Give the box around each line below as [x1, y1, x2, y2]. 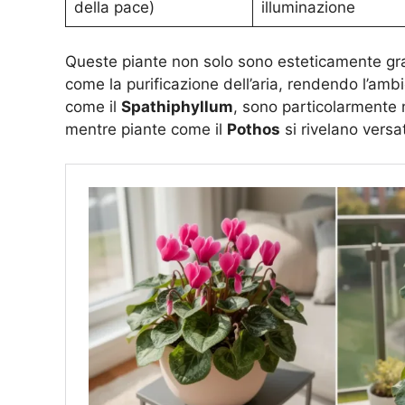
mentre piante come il [65, 119, 227, 138]
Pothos [227, 119, 280, 138]
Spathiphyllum [121, 97, 233, 116]
